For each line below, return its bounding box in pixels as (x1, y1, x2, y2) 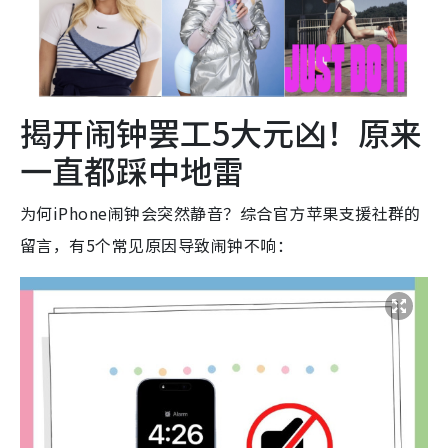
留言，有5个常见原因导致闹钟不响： (20, 232, 294, 257)
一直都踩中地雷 (20, 146, 244, 193)
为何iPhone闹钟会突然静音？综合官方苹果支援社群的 (20, 200, 421, 225)
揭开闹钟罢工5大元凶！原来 (20, 108, 422, 155)
